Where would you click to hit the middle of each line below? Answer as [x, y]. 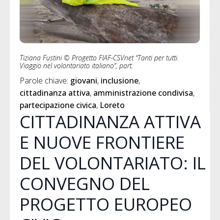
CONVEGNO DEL [85, 184]
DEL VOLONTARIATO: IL [113, 163]
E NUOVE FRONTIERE [102, 142]
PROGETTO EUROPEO [106, 204]
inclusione [120, 81]
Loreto [112, 105]
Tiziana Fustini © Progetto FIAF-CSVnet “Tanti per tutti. [99, 58]
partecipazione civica [58, 105]
